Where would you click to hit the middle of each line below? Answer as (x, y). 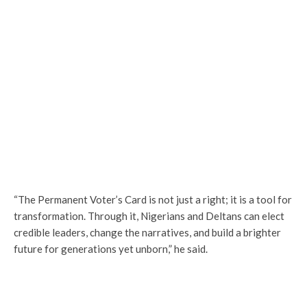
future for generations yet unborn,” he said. (111, 249)
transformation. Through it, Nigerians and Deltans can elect (149, 216)
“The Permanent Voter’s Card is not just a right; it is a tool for (153, 199)
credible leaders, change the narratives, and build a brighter (147, 232)
